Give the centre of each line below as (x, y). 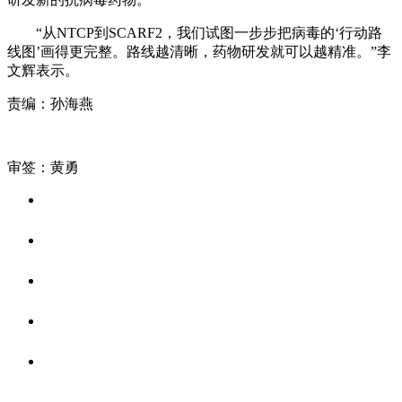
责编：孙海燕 (50, 103)
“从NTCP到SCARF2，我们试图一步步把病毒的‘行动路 (195, 32)
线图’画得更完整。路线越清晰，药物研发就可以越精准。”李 (199, 51)
